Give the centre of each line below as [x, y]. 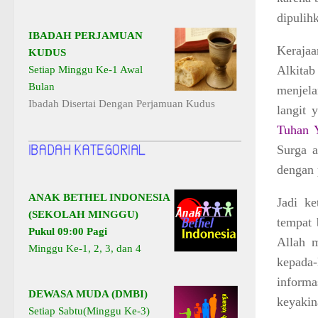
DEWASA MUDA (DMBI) [88, 294]
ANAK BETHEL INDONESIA [99, 198]
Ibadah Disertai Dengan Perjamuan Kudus [122, 104]
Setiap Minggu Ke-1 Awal [86, 70]
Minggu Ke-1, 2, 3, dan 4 [85, 249]
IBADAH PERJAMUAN [86, 36]
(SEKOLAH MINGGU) [83, 215]
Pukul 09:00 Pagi [68, 232]
